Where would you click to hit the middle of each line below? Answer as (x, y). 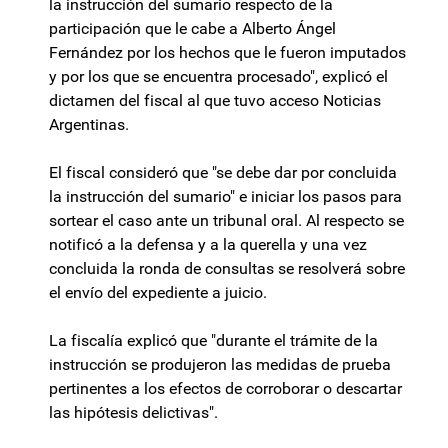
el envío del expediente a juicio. (158, 293)
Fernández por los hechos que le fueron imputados (227, 53)
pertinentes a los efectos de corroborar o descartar (225, 389)
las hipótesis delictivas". (133, 413)
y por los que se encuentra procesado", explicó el (218, 77)
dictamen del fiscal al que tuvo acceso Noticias (215, 101)
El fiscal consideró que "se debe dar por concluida (223, 173)
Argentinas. (89, 125)
